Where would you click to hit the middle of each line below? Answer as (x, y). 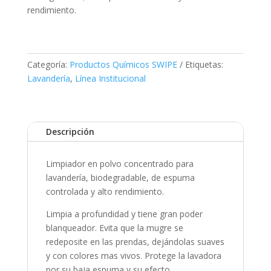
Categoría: (48, 65)
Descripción (70, 132)
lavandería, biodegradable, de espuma (120, 178)
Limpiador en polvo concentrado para (119, 164)
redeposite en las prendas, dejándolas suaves (135, 242)
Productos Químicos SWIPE (123, 65)
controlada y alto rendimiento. (105, 192)
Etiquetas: (204, 65)
